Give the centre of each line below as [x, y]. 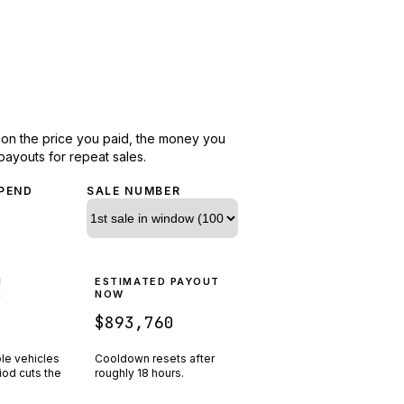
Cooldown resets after [155, 358]
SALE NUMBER [134, 190]
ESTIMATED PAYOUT [157, 281]
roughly [116, 372]
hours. [168, 372]
